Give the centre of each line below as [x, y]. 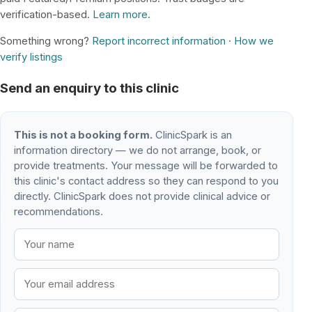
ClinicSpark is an [193, 135]
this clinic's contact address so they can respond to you [147, 181]
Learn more [120, 14]
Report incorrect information [159, 41]
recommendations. [59, 212]
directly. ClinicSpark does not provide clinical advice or [142, 197]
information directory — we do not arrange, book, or [138, 151]
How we [254, 41]
